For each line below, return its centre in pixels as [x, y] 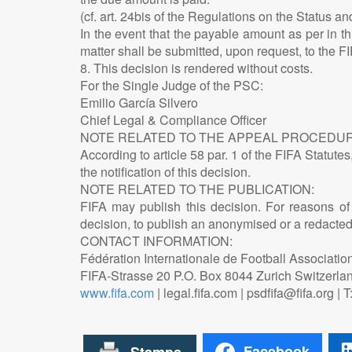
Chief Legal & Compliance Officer [173, 119]
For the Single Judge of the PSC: [172, 85]
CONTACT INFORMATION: [156, 240]
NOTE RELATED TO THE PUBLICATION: [197, 189]
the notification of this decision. [165, 171]
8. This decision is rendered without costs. [196, 68]
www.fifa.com [117, 292]
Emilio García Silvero [139, 102]
